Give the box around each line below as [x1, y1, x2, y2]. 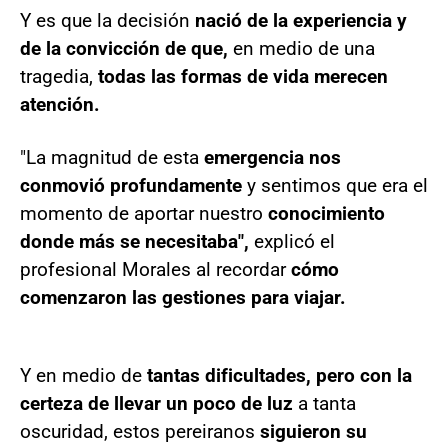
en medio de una [233, 36, 375, 60]
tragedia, [20, 64, 98, 88]
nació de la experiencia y [195, 8, 407, 32]
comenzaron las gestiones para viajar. [20, 285, 346, 309]
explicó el [249, 229, 335, 253]
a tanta [293, 391, 356, 415]
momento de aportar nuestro [20, 201, 268, 225]
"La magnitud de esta [20, 145, 199, 169]
